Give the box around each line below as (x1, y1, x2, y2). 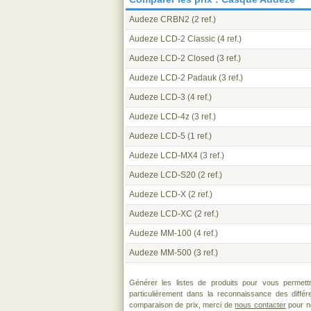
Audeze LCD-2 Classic (129, 34, 215, 44)
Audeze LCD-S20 (129, 170, 196, 180)
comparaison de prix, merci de (129, 301, 235, 309)
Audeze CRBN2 (129, 15, 190, 24)
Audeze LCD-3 (129, 92, 185, 102)
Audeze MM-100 (129, 228, 192, 238)
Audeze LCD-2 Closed (129, 53, 215, 63)
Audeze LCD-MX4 (129, 151, 198, 160)
